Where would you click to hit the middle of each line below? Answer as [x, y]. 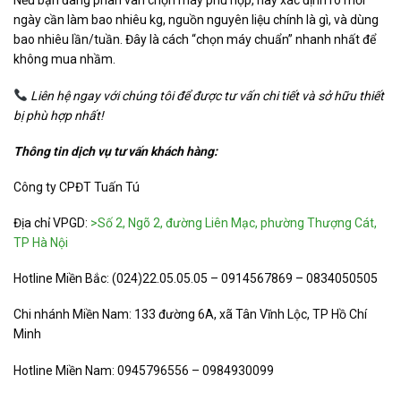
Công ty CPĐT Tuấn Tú [77, 187]
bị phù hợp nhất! [59, 115]
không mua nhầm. [64, 60]
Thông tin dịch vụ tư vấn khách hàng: [115, 151]
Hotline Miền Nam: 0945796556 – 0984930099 [144, 370]
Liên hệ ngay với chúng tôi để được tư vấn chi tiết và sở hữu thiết [207, 95]
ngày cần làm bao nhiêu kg [88, 20]
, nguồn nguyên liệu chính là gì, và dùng [271, 20]
